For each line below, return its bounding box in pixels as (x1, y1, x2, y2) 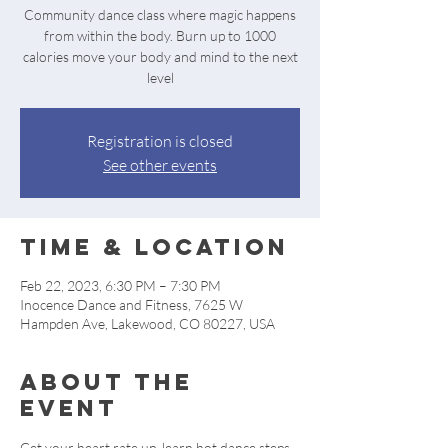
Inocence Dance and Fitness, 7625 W (20, 296, 243, 313)
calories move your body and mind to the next (22, 48, 298, 65)
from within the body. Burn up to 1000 (44, 27, 276, 44)
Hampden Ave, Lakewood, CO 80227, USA (20, 315, 275, 332)
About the (20, 368, 193, 396)
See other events (103, 155, 217, 175)
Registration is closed (87, 131, 233, 151)
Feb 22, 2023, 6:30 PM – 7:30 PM (20, 277, 221, 294)
